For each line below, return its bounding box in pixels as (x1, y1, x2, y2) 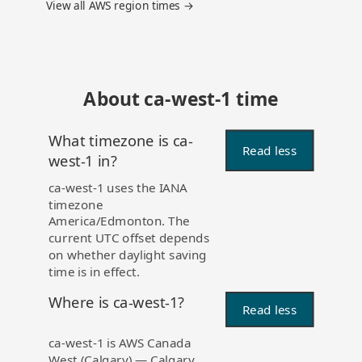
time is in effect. (48, 263, 140, 281)
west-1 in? (48, 150, 117, 172)
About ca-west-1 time (83, 86, 279, 112)
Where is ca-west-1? (48, 292, 184, 314)
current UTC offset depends (48, 229, 210, 247)
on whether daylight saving (48, 246, 207, 264)
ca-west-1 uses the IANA (48, 179, 187, 196)
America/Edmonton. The (48, 213, 190, 230)
